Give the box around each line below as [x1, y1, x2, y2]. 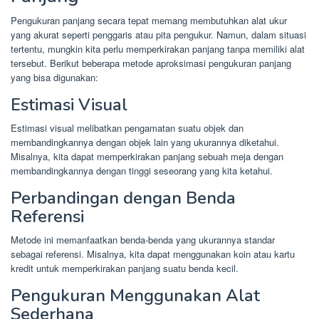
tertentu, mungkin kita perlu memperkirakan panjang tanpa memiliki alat [11, 41, 305, 56]
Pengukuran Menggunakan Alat [11, 283, 260, 307]
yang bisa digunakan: [11, 70, 98, 84]
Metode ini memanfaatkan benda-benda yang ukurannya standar [11, 232, 275, 246]
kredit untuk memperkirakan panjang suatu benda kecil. [11, 261, 239, 275]
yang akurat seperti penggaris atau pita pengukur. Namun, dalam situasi [11, 27, 306, 41]
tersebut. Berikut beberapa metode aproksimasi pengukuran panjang [11, 56, 291, 70]
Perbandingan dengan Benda [11, 186, 236, 209]
